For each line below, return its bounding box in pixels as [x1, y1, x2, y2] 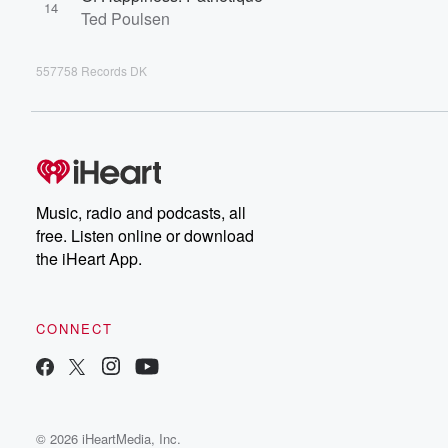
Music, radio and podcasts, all [36, 201, 246, 224]
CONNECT [36, 319, 113, 338]
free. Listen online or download [36, 224, 254, 247]
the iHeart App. [36, 247, 142, 270]
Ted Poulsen [81, 7, 170, 30]
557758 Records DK [36, 62, 147, 79]
